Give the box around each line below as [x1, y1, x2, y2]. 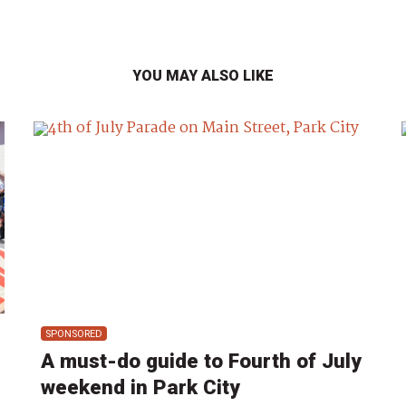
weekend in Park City [41, 374, 241, 399]
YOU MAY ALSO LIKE [132, 67, 274, 85]
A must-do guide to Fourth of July [41, 348, 362, 372]
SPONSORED [45, 327, 103, 340]
